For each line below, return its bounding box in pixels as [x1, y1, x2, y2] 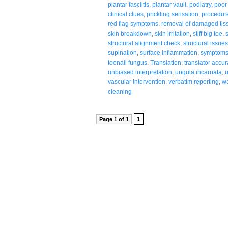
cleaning [108, 88, 132, 95]
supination [108, 49, 137, 56]
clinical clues [108, 10, 144, 18]
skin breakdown [108, 30, 152, 37]
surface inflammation [140, 49, 197, 56]
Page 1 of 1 [99, 116, 129, 122]
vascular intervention [108, 78, 165, 85]
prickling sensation [147, 10, 198, 18]
